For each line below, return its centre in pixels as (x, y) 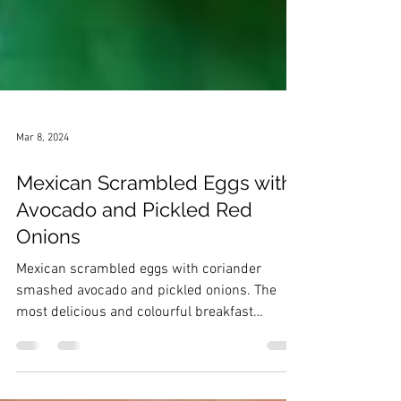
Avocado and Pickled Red (134, 274)
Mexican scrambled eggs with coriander (139, 334)
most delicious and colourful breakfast (135, 377)
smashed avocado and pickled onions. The (146, 355)
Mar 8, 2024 (43, 202)
